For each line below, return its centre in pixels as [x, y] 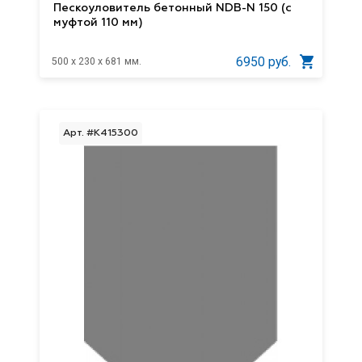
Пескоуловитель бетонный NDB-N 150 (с [173, 8]
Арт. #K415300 [100, 133]
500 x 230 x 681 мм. [97, 62]
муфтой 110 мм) [99, 22]
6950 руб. [263, 61]
